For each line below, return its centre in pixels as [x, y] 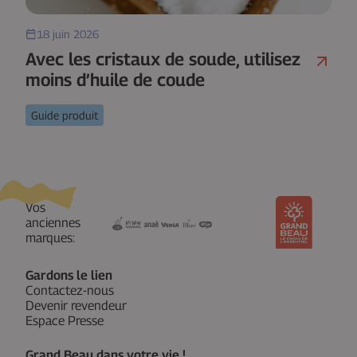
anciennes [53, 222]
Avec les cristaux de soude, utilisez [163, 59]
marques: [50, 237]
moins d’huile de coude [115, 80]
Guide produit [65, 116]
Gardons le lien [69, 276]
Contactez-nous [70, 291]
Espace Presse [65, 321]
